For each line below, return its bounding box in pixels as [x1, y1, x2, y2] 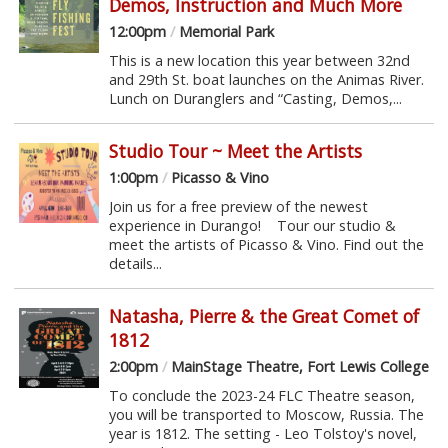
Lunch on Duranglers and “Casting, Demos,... [108, 88, 402, 108]
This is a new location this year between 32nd [108, 50, 410, 70]
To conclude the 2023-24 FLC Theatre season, [108, 385, 415, 405]
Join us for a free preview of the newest [108, 196, 368, 216]
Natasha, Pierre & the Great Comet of [108, 303, 419, 328]
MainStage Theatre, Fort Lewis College [166, 356, 429, 376]
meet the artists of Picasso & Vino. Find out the [108, 234, 424, 254]
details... [108, 253, 162, 273]
